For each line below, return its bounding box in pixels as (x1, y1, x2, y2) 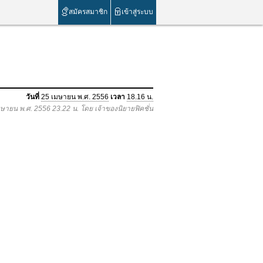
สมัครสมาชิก (69, 8, 107, 16)
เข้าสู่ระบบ (122, 8, 153, 16)
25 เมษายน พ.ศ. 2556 (41, 93, 109, 101)
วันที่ (26, 93, 39, 101)
